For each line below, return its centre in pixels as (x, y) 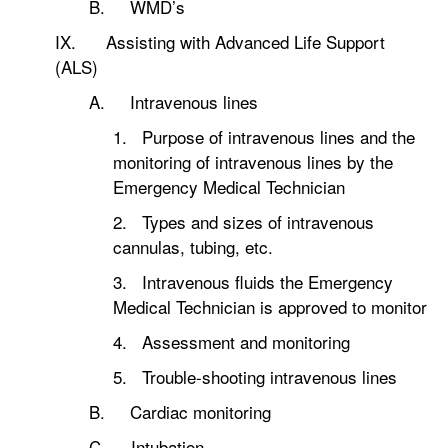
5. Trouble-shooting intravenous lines (255, 376)
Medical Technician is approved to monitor (270, 306)
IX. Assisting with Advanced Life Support (220, 41)
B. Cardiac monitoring (180, 411)
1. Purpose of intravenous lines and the (264, 136)
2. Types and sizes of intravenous (243, 221)
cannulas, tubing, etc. (193, 246)
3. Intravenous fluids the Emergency (253, 281)
